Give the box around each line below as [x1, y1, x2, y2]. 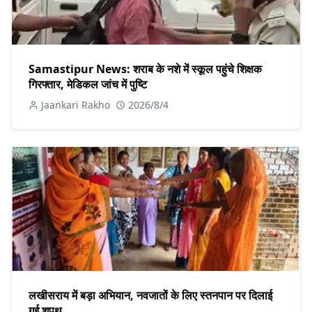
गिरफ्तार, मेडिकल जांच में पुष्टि [29, 77, 147, 93]
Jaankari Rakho [41, 98, 110, 112]
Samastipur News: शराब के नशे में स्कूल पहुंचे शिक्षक [29, 61, 262, 77]
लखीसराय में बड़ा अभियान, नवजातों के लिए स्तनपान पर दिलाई [29, 288, 272, 304]
